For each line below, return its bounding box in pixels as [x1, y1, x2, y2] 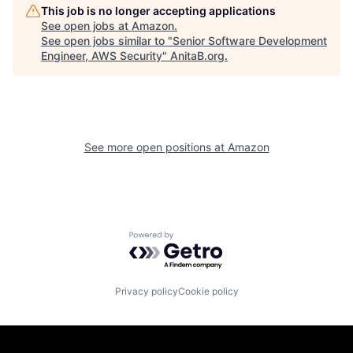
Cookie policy [177, 285, 239, 298]
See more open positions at [84, 139, 228, 154]
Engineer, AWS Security [41, 48, 162, 62]
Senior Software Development [173, 33, 327, 47]
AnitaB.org [170, 48, 225, 62]
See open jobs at [41, 18, 132, 32]
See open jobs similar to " [41, 33, 173, 47]
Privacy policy [114, 285, 178, 298]
